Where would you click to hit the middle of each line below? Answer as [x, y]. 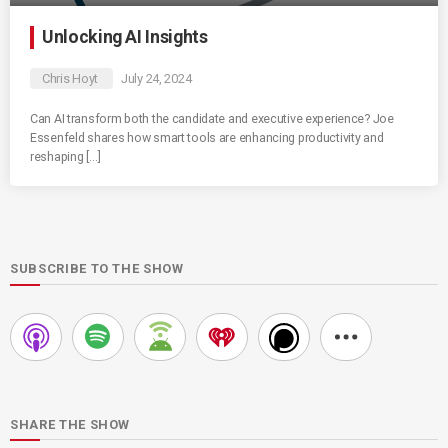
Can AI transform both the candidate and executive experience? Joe [212, 119]
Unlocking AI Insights [125, 37]
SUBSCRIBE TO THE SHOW [97, 269]
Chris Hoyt [70, 79]
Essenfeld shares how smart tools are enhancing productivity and [207, 138]
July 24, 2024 [156, 79]
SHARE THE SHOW [70, 424]
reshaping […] [65, 157]
